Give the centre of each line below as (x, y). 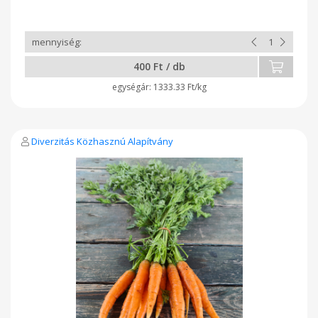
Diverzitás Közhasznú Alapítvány (102, 141)
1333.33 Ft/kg (180, 87)
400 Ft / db (159, 66)
